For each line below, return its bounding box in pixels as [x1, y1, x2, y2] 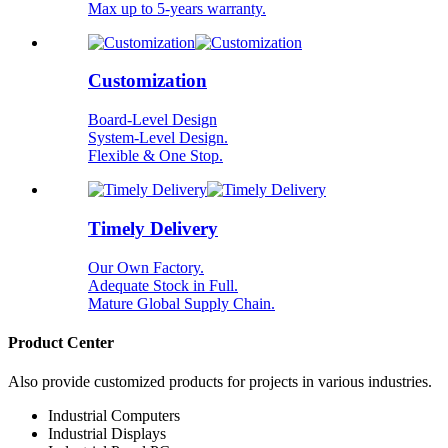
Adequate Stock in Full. [88, 276, 238, 294]
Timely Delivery [88, 217, 218, 239]
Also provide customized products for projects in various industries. [8, 373, 432, 391]
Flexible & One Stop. [88, 147, 223, 165]
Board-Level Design [88, 111, 217, 129]
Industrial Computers [48, 407, 180, 425]
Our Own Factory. [88, 258, 204, 276]
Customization [88, 70, 207, 92]
